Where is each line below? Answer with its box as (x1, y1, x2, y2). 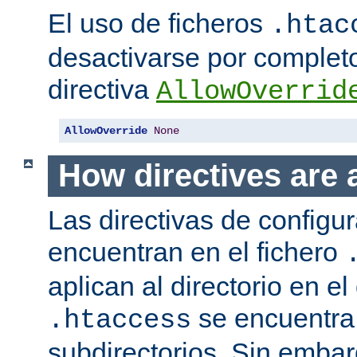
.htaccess (48, 304, 191, 335)
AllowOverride (65, 124, 147, 138)
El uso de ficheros (48, 8, 270, 39)
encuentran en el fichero (48, 236, 345, 267)
